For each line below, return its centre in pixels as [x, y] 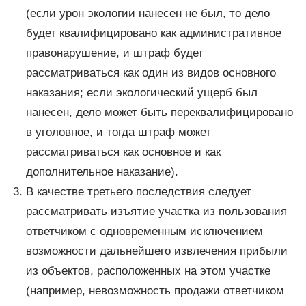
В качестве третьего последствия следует [138, 191]
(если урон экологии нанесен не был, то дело [148, 13]
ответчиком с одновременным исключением [144, 231]
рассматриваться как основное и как [123, 152]
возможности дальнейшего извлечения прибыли [156, 251]
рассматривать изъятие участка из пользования [156, 211]
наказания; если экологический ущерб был [141, 92]
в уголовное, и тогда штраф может [118, 132]
